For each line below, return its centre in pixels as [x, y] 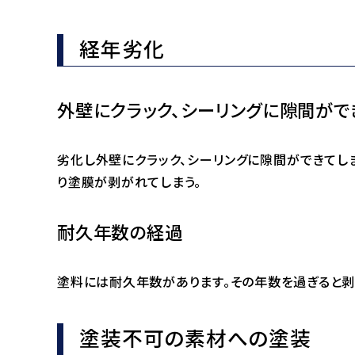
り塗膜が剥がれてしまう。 [129, 182]
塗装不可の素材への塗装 [195, 337]
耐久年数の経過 [120, 231]
